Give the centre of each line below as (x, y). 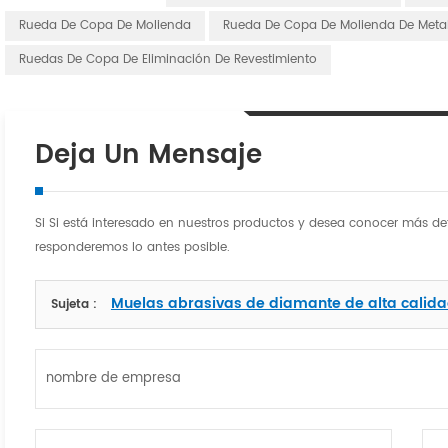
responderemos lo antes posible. (132, 248)
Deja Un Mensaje (148, 156)
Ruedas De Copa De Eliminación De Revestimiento (167, 60)
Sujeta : (75, 305)
